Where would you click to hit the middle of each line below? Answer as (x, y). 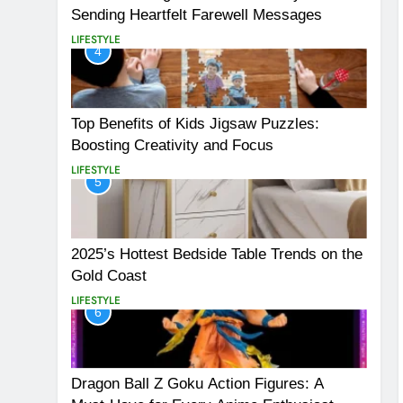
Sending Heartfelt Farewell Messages (197, 15)
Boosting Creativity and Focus (172, 144)
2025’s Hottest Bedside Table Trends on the (217, 253)
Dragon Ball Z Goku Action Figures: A (197, 384)
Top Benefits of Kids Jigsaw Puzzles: (195, 123)
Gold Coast (109, 275)
